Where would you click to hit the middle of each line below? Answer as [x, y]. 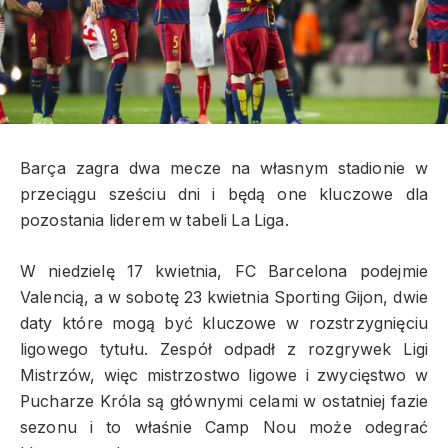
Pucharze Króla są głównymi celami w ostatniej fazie [224, 401]
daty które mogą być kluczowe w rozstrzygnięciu [224, 323]
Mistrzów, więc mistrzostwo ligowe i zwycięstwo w [224, 375]
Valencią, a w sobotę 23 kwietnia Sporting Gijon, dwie [224, 297]
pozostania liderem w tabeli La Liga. [154, 221]
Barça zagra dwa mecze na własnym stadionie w [224, 169]
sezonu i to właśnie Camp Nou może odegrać [224, 427]
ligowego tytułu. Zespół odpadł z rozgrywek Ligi [224, 349]
